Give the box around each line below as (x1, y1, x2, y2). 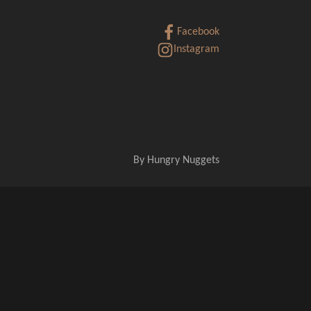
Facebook (177, 26, 219, 37)
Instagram (174, 44, 219, 55)
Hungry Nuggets (147, 155, 219, 166)
